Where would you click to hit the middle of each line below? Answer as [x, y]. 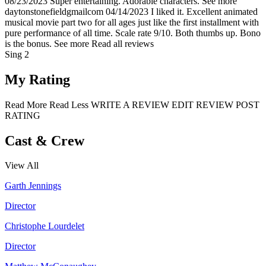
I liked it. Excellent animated [204, 11]
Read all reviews [123, 43]
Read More [26, 104]
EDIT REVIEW [204, 104]
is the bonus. [28, 43]
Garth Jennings [33, 186]
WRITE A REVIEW [131, 104]
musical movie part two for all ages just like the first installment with [132, 22]
